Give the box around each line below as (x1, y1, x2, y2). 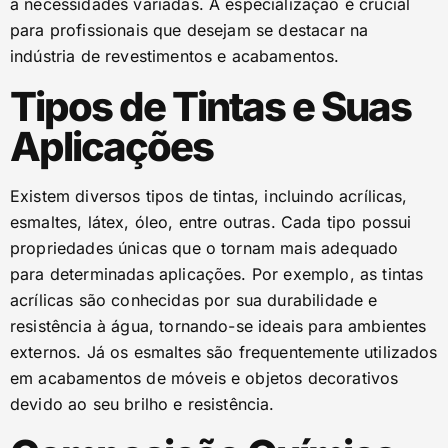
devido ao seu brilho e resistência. (10, 394, 275, 414)
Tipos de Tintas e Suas (10, 82, 411, 131)
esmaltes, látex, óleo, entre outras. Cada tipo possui (10, 212, 412, 232)
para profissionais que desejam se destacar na (10, 20, 369, 40)
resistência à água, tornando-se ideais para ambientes (10, 316, 427, 336)
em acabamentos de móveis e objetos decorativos (10, 368, 399, 388)
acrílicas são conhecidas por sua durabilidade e (10, 290, 378, 310)
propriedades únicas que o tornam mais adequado (10, 238, 399, 258)
